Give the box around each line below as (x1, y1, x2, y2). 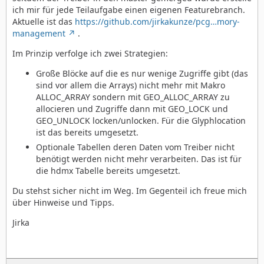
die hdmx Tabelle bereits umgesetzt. (36, 164, 180, 176)
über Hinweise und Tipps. (12, 196, 114, 208)
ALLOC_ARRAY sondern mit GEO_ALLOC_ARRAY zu (36, 91, 230, 103)
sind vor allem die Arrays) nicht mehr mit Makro (36, 79, 225, 91)
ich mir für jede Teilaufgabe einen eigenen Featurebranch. (12, 4, 245, 15)
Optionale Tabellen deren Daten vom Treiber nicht (36, 141, 235, 153)
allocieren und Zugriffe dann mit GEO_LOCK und (36, 103, 228, 114)
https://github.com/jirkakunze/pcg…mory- (75, 15, 240, 27)
